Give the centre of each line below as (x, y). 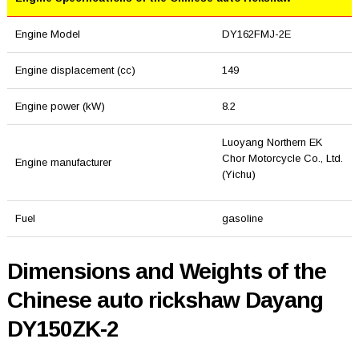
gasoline (242, 219)
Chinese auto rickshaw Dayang (165, 301)
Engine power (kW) (60, 107)
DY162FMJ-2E (256, 34)
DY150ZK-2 (63, 329)
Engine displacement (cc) (75, 71)
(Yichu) (238, 175)
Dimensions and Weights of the (166, 272)
